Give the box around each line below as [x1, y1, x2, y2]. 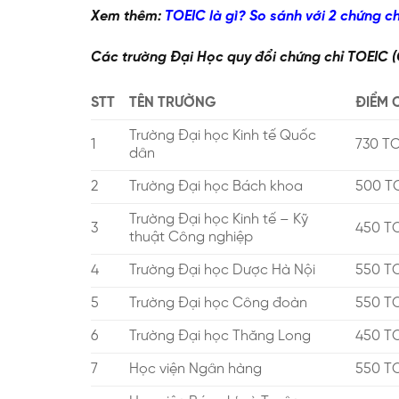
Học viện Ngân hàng [129, 361, 265, 377]
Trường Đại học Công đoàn [129, 295, 311, 311]
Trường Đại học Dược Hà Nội [129, 262, 319, 278]
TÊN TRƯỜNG [129, 94, 216, 110]
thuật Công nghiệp [129, 229, 256, 245]
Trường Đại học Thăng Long [129, 328, 314, 344]
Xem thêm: [91, 9, 161, 25]
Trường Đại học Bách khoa [129, 178, 306, 194]
